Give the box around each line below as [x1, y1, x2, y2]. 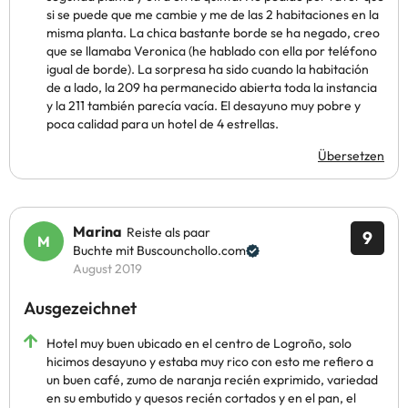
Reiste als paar [127, 224, 210, 240]
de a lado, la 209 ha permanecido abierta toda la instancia [46, 79, 377, 96]
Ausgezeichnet [24, 297, 137, 319]
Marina [73, 222, 122, 240]
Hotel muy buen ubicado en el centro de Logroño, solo [46, 335, 352, 352]
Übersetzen [318, 148, 384, 164]
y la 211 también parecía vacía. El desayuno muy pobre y [46, 97, 361, 114]
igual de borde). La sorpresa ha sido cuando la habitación [46, 61, 369, 77]
